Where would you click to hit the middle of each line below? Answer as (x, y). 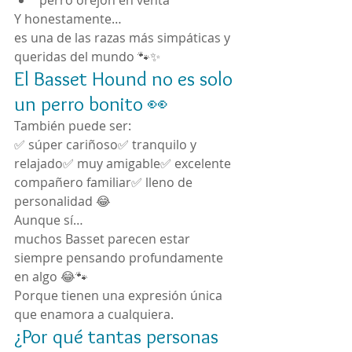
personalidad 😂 (62, 201)
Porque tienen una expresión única (120, 295)
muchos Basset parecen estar (104, 239)
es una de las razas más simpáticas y (124, 38)
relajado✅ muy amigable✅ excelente (124, 163)
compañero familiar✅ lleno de (105, 182)
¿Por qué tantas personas (119, 336)
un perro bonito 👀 (91, 104)
